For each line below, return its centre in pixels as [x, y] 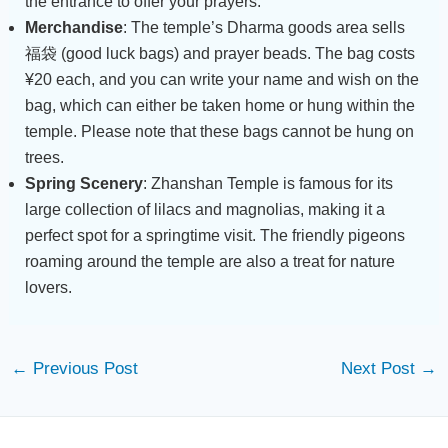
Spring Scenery [83, 183]
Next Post [381, 368]
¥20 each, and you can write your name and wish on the [221, 79]
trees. [44, 157]
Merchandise [73, 27]
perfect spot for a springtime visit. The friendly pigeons [214, 235]
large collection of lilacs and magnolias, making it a [204, 209]
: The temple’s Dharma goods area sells [263, 27]
